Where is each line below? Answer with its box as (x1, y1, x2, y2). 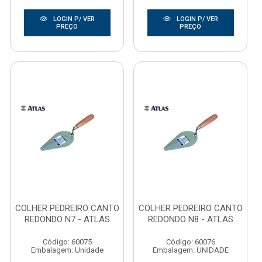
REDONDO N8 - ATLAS (147, 214, 233, 225)
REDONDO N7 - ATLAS (24, 214, 110, 225)
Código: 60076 (166, 237, 215, 246)
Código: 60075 (42, 237, 92, 246)
